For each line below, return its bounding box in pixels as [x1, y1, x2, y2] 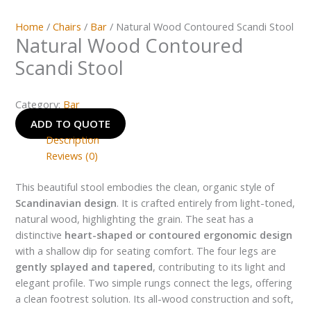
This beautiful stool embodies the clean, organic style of [15, 180, 275, 194]
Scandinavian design [15, 196, 117, 210]
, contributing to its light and [153, 260, 286, 274]
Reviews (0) [46, 149, 99, 163]
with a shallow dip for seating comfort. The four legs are [15, 244, 277, 258]
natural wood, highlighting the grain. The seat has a [15, 212, 254, 226]
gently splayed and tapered [15, 260, 153, 274]
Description [46, 133, 100, 147]
